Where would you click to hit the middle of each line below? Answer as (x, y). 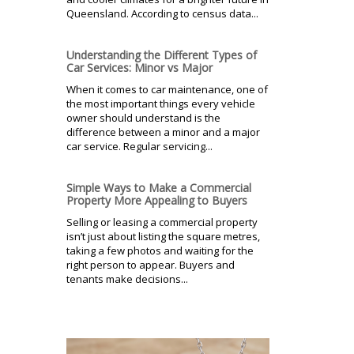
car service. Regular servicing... (139, 146)
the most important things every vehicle (161, 103)
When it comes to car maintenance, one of (167, 89)
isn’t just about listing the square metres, (163, 236)
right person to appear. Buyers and (151, 264)
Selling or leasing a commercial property (162, 222)
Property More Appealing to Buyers (157, 200)
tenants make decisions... (127, 279)
